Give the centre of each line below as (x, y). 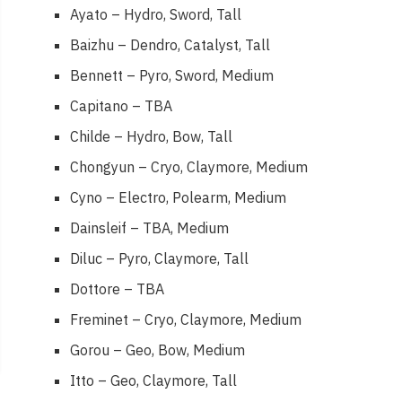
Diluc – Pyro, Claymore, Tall (160, 258)
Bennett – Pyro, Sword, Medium (172, 75)
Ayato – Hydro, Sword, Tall (156, 14)
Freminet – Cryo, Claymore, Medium (186, 319)
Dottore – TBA (118, 288)
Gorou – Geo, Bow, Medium (158, 350)
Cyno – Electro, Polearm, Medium (179, 197)
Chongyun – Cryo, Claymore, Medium (189, 166)
